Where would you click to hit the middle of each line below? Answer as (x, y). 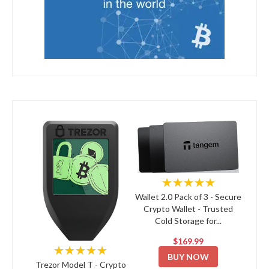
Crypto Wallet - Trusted (189, 209)
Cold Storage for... (189, 221)
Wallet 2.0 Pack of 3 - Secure (189, 197)
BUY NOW (189, 257)
